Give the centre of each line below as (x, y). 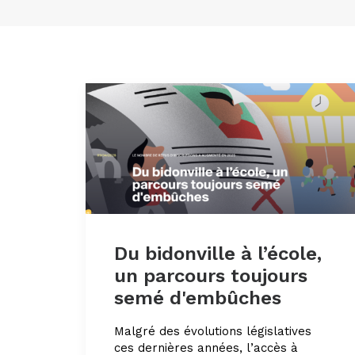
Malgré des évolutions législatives (213, 332)
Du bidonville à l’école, (218, 254)
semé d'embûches (198, 298)
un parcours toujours (211, 276)
